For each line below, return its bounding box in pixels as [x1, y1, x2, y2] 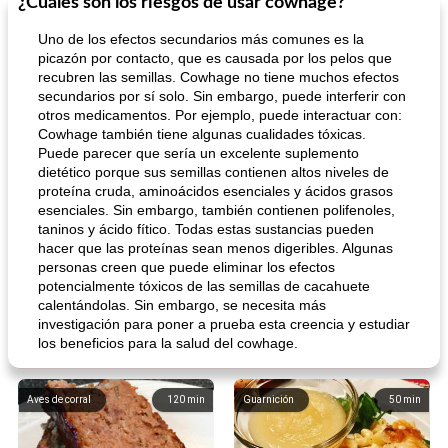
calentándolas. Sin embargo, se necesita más [38, 297, 326, 313]
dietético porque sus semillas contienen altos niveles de [38, 164, 389, 180]
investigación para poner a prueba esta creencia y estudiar [38, 316, 410, 332]
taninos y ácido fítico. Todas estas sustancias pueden [38, 221, 374, 237]
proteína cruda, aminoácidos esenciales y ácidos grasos [38, 183, 393, 199]
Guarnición [243, 394, 294, 405]
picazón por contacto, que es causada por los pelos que [38, 50, 392, 66]
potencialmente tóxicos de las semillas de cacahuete [38, 278, 370, 294]
